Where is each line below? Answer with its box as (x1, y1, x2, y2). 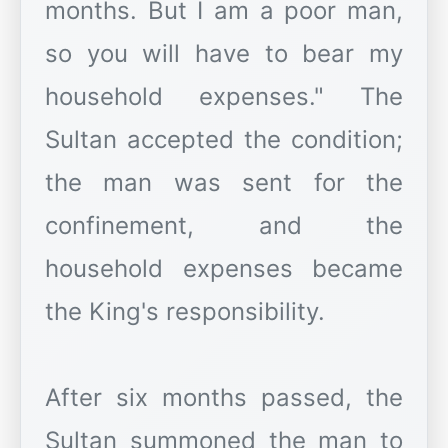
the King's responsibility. (45, 297, 325, 327)
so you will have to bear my (45, 39, 403, 69)
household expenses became (45, 254, 403, 284)
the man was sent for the (45, 168, 403, 198)
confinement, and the (45, 211, 403, 241)
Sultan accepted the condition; (45, 125, 403, 155)
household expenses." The (45, 82, 403, 112)
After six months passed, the (45, 383, 403, 413)
